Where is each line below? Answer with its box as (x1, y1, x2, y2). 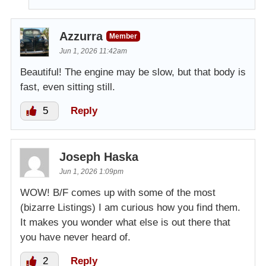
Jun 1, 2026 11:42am (59, 47, 127, 56)
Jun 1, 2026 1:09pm (59, 167, 123, 176)
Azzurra (59, 30, 103, 43)
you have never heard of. (20, 232, 131, 243)
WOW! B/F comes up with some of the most (20, 187, 216, 199)
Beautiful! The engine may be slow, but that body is (20, 66, 246, 78)
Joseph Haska (59, 150, 138, 164)
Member (109, 32, 137, 41)
